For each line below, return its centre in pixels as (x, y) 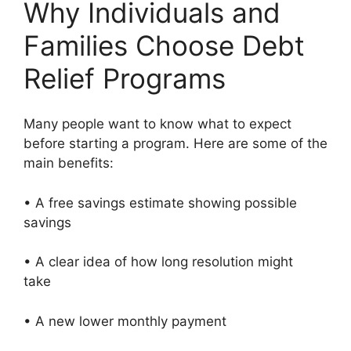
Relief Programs (125, 78)
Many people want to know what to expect (157, 124)
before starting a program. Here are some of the (175, 143)
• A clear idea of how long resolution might (158, 262)
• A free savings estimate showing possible (160, 203)
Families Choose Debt (164, 45)
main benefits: (69, 163)
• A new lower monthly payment (129, 321)
